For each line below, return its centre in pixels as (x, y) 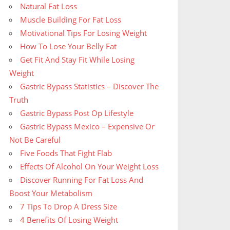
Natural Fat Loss (49, 6)
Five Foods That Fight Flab (66, 153)
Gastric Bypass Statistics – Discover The (90, 87)
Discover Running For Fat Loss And (82, 180)
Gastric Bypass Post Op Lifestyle (77, 113)
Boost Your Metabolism (51, 193)
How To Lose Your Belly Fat (69, 46)
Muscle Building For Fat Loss (71, 20)
